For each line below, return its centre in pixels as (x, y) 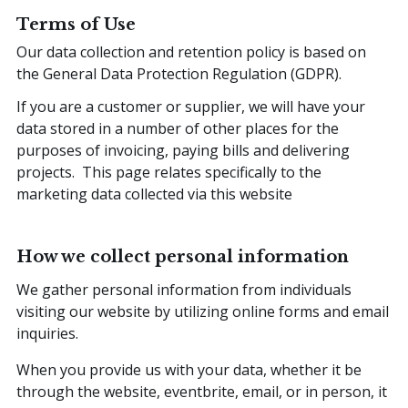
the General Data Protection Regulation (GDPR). (183, 74)
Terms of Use (76, 25)
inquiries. (47, 334)
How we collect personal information (183, 257)
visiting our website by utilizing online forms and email (203, 312)
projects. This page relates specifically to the (169, 173)
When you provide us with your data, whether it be (189, 370)
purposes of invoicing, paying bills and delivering (183, 151)
